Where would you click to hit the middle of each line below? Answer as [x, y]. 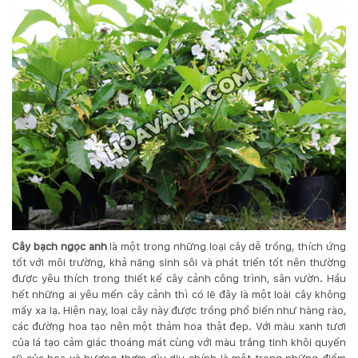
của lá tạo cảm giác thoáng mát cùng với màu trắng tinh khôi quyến [179, 342]
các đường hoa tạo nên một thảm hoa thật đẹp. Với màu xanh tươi [179, 326]
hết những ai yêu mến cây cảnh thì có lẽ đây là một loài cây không [179, 294]
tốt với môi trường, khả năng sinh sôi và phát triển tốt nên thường [179, 263]
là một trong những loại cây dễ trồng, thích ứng [227, 247]
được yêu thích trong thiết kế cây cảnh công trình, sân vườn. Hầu [179, 278]
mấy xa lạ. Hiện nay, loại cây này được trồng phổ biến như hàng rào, [179, 310]
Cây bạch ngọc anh [60, 247]
